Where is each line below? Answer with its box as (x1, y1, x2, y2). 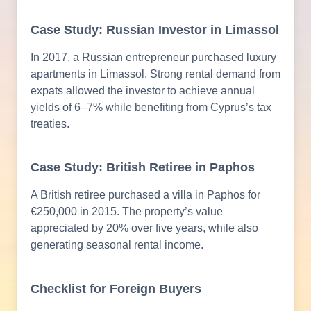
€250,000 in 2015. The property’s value (31, 205, 223, 218)
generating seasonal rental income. (31, 239, 203, 251)
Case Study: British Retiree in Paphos (31, 160, 255, 175)
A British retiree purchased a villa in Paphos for (31, 189, 260, 201)
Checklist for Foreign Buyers (31, 282, 201, 296)
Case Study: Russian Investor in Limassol (31, 22, 279, 37)
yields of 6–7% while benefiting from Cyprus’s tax (31, 101, 271, 113)
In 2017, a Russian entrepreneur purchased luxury (31, 51, 276, 63)
